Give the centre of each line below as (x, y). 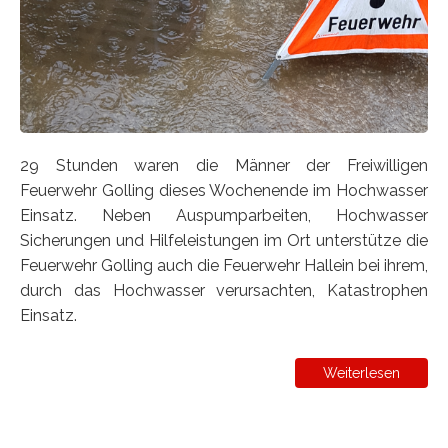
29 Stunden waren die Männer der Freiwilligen (224, 165)
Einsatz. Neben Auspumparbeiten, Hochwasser (224, 215)
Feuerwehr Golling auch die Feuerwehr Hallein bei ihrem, (224, 265)
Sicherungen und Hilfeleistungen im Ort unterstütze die (224, 240)
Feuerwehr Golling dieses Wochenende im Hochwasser (224, 190)
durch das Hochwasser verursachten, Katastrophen (224, 290)
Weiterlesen (361, 372)
